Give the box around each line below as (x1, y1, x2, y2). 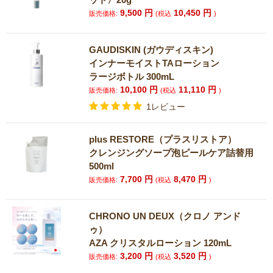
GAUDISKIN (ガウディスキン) (89, 44, 214, 55)
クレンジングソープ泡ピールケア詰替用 (89, 147, 254, 158)
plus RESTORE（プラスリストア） (89, 134, 237, 144)
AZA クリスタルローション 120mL (89, 238, 232, 248)
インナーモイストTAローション (89, 58, 220, 68)
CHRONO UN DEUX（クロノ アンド (89, 211, 241, 221)
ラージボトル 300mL (89, 71, 175, 82)
